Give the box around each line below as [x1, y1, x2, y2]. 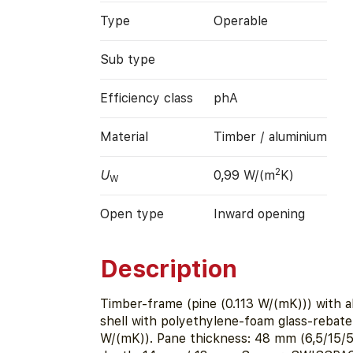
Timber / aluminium [213, 128, 327, 144]
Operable [213, 13, 268, 28]
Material [99, 128, 148, 144]
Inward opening [213, 206, 305, 221]
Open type [99, 206, 164, 221]
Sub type [99, 51, 155, 67]
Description [99, 255, 237, 284]
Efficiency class [99, 90, 193, 106]
